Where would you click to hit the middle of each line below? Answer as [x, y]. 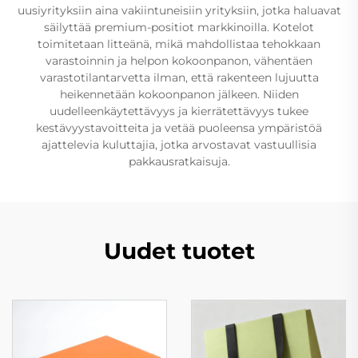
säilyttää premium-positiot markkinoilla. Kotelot [179, 27]
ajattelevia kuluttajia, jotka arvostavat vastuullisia [179, 144]
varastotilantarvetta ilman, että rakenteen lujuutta [179, 77]
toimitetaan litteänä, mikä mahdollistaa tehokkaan [179, 44]
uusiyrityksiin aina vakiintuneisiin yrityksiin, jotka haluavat [179, 10]
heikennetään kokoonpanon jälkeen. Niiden [179, 94]
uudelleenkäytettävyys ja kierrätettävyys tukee [179, 111]
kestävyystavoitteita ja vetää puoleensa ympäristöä [179, 127]
